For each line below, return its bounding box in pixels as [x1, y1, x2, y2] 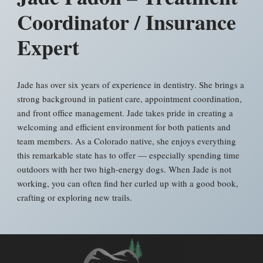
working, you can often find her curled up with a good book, [17, 177, 239, 189]
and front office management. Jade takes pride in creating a [17, 106, 234, 119]
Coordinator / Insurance [17, 6, 237, 37]
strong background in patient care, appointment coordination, [17, 92, 242, 104]
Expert [17, 31, 80, 62]
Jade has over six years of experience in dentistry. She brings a [17, 78, 245, 90]
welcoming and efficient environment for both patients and [17, 120, 231, 133]
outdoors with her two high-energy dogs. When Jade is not [17, 163, 232, 175]
